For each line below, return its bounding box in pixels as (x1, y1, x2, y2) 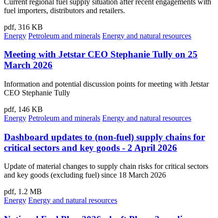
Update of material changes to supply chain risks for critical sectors (4, 162, 208, 171)
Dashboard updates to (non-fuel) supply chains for (4, 131, 205, 142)
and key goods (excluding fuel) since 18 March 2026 (4, 171, 166, 180)
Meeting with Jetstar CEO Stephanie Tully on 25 (4, 49, 198, 60)
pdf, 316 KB (4, 22, 43, 31)
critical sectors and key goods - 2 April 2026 (4, 142, 177, 153)
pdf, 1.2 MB (4, 187, 42, 196)
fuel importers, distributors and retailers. (4, 6, 125, 15)
